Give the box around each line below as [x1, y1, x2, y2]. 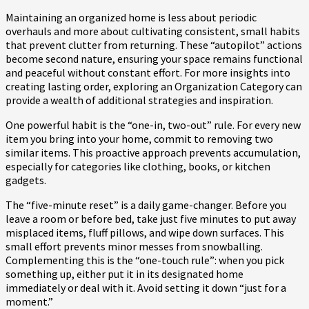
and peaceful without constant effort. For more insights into [6, 65, 290, 79]
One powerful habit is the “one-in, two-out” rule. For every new [6, 117, 301, 132]
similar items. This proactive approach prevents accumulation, [6, 145, 301, 159]
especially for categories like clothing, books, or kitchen [6, 159, 270, 173]
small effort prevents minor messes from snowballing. [6, 239, 263, 253]
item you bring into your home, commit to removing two [6, 131, 273, 146]
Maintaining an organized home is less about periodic [6, 10, 257, 24]
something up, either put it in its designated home [6, 266, 243, 281]
